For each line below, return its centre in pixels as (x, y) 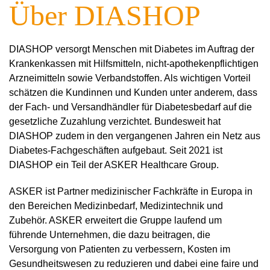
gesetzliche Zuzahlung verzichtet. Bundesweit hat (115, 121)
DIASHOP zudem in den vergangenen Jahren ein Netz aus (135, 136)
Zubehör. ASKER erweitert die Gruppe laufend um (115, 220)
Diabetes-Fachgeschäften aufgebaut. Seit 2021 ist (116, 150)
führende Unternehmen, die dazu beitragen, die (110, 234)
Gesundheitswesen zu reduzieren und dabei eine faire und (134, 263)
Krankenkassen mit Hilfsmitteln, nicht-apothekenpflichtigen (134, 63)
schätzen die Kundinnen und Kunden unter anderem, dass (133, 92)
